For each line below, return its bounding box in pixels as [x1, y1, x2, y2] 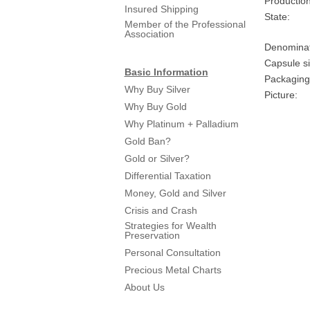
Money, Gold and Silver [124, 188, 226, 199]
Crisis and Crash [124, 205, 197, 216]
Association [124, 28, 174, 39]
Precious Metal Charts [124, 264, 221, 275]
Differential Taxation [124, 170, 211, 181]
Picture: [264, 89, 298, 100]
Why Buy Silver [124, 84, 190, 95]
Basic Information [124, 66, 208, 77]
